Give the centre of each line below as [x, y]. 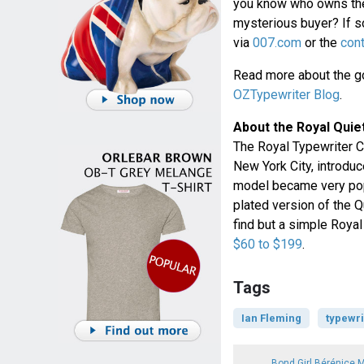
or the [321, 43]
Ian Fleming [271, 318]
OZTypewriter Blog [286, 95]
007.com [277, 43]
